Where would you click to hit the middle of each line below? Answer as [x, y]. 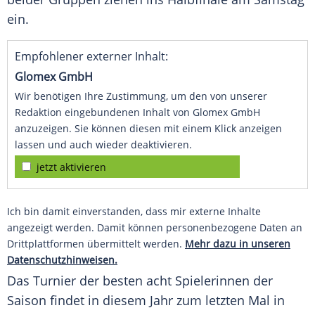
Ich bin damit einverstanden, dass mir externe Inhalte [134, 212]
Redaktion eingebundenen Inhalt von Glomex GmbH [137, 112]
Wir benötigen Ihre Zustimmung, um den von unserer [141, 96]
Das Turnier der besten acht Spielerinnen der [140, 281]
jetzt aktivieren [71, 167]
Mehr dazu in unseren [238, 244]
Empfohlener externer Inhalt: [91, 57]
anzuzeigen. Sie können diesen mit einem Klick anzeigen [148, 129]
